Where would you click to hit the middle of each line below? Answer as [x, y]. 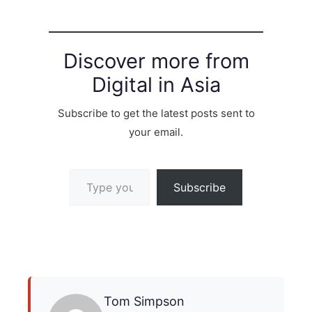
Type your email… [89, 168]
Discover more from [156, 61]
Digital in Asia [156, 84]
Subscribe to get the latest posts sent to [156, 113]
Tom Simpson [144, 302]
